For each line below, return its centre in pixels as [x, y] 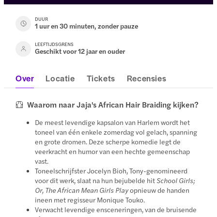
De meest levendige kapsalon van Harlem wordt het [113, 122]
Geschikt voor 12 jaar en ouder [80, 51]
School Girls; [176, 180]
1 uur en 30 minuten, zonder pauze [87, 25]
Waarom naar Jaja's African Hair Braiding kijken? [113, 104]
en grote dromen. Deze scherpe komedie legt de [108, 141]
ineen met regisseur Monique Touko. [90, 199]
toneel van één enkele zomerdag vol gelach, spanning [116, 132]
